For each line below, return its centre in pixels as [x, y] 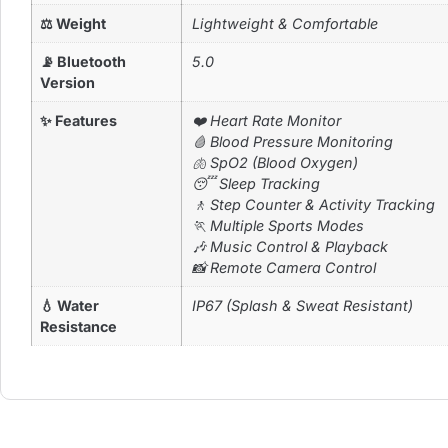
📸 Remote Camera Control [284, 268]
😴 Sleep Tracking [256, 184]
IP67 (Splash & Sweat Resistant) [302, 306]
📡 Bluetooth [83, 62]
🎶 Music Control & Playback [290, 247]
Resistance [78, 327]
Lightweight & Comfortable [285, 24]
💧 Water [69, 306]
